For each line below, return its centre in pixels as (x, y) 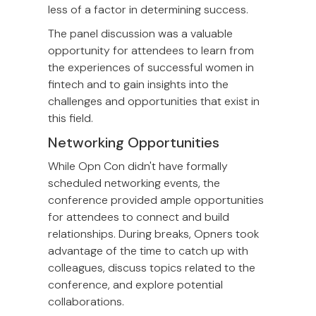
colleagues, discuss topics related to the (152, 268)
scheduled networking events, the (134, 183)
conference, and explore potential (135, 285)
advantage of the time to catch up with (148, 251)
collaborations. (86, 302)
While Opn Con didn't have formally (138, 166)
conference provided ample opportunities (156, 200)
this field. (71, 119)
